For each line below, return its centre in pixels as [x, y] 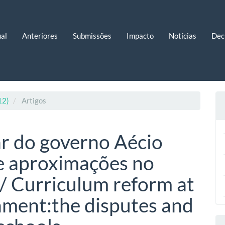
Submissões [92, 35]
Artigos [33, 100]
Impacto [140, 35]
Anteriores [40, 35]
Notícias [182, 35]
